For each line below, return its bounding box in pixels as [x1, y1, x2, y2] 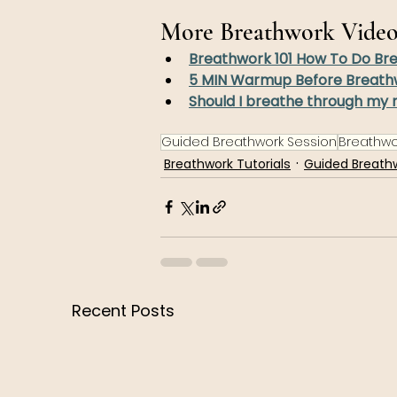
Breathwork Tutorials [164, 154, 291, 173]
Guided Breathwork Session [161, 132, 337, 151]
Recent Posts [72, 299, 175, 322]
